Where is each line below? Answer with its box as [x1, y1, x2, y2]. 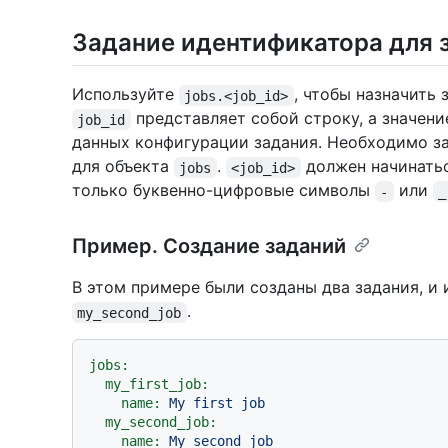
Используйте [72, 84, 179, 105]
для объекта [72, 156, 174, 177]
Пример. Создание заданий [72, 234, 346, 259]
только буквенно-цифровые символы [72, 180, 375, 201]
